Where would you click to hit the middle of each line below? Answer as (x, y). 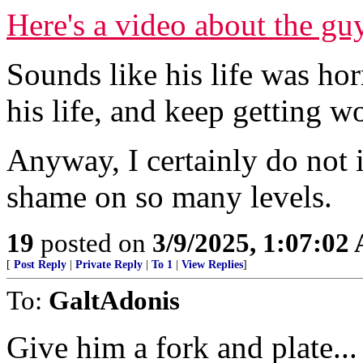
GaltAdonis (114, 300)
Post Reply (40, 265)
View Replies (212, 265)
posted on (93, 243)
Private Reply (109, 265)
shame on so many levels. (169, 196)
